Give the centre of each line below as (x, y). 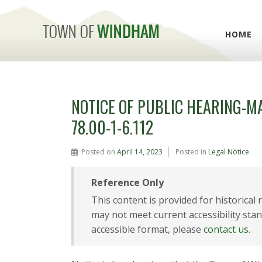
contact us (226, 229)
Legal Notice (229, 152)
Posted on (99, 152)
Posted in (192, 152)
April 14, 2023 (140, 152)
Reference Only (127, 182)
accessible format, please (147, 229)
